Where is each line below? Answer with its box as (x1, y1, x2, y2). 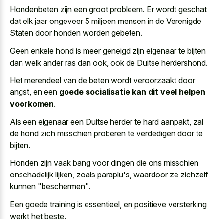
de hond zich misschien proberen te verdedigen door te (10, 128, 203, 138)
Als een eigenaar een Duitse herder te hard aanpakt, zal (10, 116, 203, 127)
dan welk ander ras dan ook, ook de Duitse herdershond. (10, 57, 208, 67)
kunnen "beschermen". (10, 181, 90, 192)
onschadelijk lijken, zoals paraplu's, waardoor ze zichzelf (10, 170, 208, 180)
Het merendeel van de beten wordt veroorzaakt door (10, 75, 195, 86)
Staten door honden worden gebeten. (10, 28, 142, 38)
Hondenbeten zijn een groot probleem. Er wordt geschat (10, 4, 207, 15)
